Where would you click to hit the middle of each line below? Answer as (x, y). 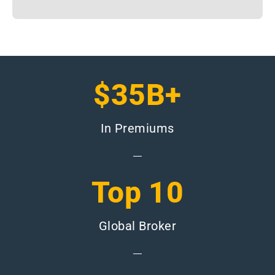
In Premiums (137, 129)
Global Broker (137, 226)
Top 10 (137, 193)
